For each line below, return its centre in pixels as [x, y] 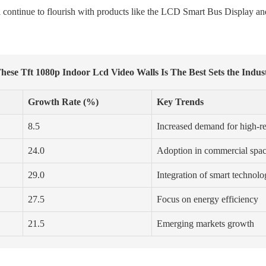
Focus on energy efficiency [208, 199]
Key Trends [180, 102]
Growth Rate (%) [63, 102]
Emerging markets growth [205, 224]
